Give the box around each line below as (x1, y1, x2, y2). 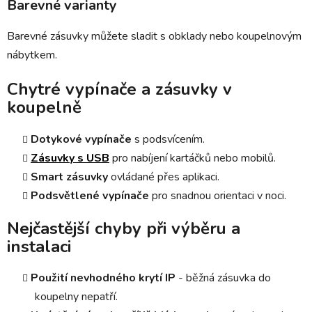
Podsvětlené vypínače (31, 187, 149, 203)
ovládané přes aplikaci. (108, 169, 219, 185)
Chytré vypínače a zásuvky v (7, 77, 232, 100)
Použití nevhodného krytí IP (31, 270, 175, 286)
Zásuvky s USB (31, 150, 109, 166)
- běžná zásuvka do (175, 270, 271, 286)
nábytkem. (7, 47, 57, 63)
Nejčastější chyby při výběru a (7, 217, 240, 240)
